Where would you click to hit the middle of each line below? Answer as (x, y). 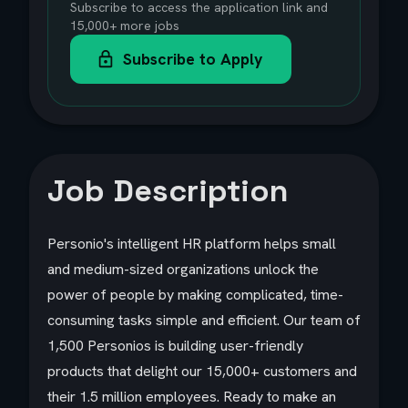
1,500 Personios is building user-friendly (175, 346)
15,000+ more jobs (125, 25)
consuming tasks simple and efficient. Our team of (204, 320)
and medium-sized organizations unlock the (183, 269)
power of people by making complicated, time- (195, 295)
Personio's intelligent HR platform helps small (192, 244)
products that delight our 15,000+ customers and (202, 371)
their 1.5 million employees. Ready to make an (192, 397)
